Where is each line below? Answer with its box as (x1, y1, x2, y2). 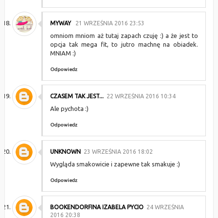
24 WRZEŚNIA (146, 204, 184, 210)
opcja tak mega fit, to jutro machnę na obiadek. (50, 41, 199, 48)
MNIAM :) (50, 50, 76, 56)
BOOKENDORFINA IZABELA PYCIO (50, 204, 144, 210)
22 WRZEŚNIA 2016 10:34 (106, 93, 176, 99)
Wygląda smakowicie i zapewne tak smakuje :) (50, 161, 180, 167)
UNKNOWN (50, 148, 81, 155)
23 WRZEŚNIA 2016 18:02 (83, 148, 153, 155)
